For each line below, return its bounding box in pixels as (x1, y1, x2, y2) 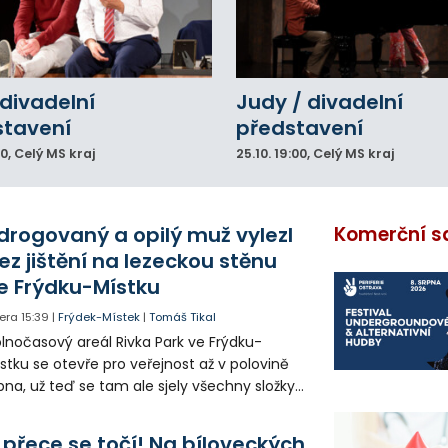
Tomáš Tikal (149, 308, 217, 325)
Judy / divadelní (236, 88, 403, 117)
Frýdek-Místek (58, 308, 141, 325)
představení (236, 114, 363, 143)
